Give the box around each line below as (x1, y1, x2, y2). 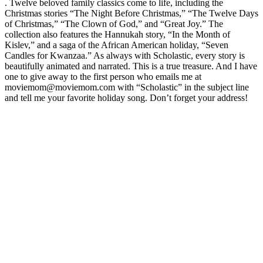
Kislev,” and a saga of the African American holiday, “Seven (5, 39, 228, 50)
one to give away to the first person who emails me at (5, 71, 201, 82)
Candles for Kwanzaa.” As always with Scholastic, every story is (5, 50, 245, 60)
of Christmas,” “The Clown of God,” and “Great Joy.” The (5, 18, 223, 29)
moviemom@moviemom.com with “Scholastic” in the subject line (5, 82, 249, 92)
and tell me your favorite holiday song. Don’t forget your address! (5, 92, 248, 103)
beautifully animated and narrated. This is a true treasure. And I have (5, 60, 257, 71)
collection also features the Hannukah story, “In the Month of (5, 29, 230, 39)
